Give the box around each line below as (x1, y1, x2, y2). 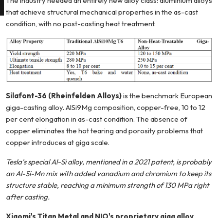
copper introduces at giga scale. (6, 138, 109, 147)
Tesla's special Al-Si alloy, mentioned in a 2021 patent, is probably (6, 157, 212, 167)
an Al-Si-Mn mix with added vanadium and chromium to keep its (6, 169, 211, 179)
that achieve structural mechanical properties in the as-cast (6, 7, 198, 17)
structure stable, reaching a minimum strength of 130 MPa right (6, 181, 209, 190)
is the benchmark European (122, 91, 212, 101)
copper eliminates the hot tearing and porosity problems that (6, 126, 203, 136)
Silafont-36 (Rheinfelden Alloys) (6, 91, 122, 101)
